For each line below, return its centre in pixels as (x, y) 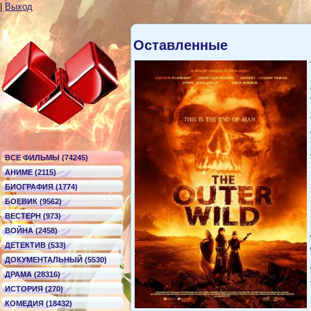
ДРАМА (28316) (33, 274)
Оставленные (180, 45)
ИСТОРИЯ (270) (34, 289)
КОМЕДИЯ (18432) (39, 303)
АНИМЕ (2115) (31, 172)
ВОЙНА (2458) (31, 230)
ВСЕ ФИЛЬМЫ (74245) (47, 158)
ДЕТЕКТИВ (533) (35, 245)
